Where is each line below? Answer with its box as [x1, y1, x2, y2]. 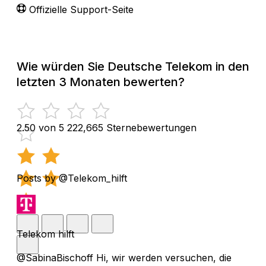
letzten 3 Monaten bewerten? [17, 74, 185, 89]
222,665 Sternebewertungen [67, 121, 197, 134]
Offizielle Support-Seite [29, 3, 134, 15]
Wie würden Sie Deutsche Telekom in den [17, 59, 249, 74]
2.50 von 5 [17, 121, 64, 134]
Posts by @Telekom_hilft [17, 172, 127, 184]
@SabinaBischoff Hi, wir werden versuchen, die [17, 251, 232, 264]
